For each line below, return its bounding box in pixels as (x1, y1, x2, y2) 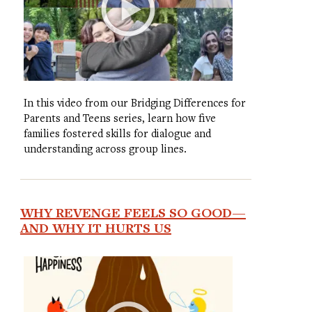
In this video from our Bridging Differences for (23, 95, 246, 109)
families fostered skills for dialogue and (23, 126, 211, 140)
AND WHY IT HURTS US (19, 219, 171, 237)
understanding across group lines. (23, 141, 187, 155)
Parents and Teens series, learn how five (23, 111, 216, 125)
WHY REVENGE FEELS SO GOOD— (19, 203, 246, 221)
